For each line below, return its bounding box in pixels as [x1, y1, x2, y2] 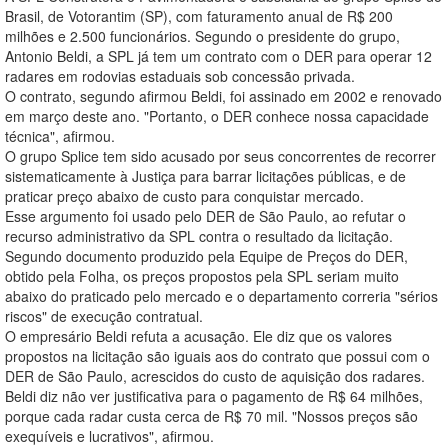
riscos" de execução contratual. [5, 306, 203, 327]
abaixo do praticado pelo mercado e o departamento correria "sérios [5, 286, 438, 307]
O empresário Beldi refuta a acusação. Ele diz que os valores [5, 326, 392, 347]
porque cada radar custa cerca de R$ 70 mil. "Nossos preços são [5, 406, 418, 427]
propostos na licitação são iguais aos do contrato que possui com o [5, 346, 430, 367]
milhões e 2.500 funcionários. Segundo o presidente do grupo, [5, 26, 400, 47]
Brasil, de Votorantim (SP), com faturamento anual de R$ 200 [5, 6, 393, 27]
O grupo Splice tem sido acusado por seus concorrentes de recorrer [5, 146, 436, 167]
